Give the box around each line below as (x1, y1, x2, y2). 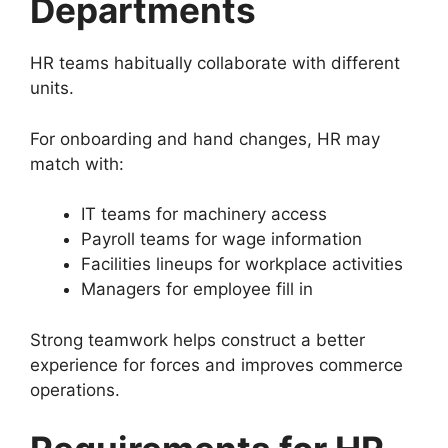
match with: (30, 153, 124, 174)
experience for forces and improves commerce (30, 354, 403, 375)
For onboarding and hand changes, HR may (30, 128, 380, 149)
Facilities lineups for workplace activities (81, 254, 403, 275)
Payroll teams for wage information (81, 229, 362, 250)
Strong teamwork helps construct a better (30, 329, 365, 350)
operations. (30, 379, 120, 400)
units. (30, 78, 74, 99)
